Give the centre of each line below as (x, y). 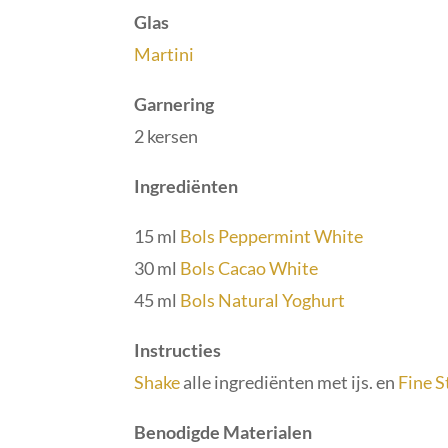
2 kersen (166, 135)
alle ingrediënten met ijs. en (291, 381)
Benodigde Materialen (223, 431)
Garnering (174, 103)
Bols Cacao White (249, 267)
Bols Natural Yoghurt (263, 299)
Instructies (178, 349)
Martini (166, 53)
